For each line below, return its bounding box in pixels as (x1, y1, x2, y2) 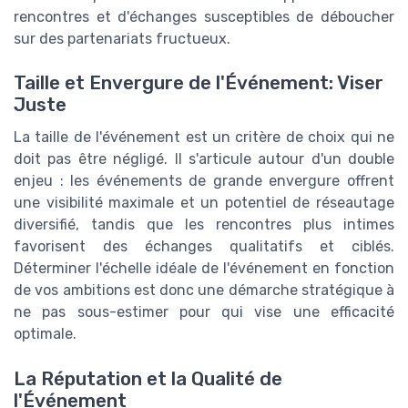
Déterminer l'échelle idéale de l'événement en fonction (14, 260, 394, 278)
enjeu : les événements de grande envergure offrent (14, 172, 394, 190)
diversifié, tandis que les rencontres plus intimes (14, 216, 394, 234)
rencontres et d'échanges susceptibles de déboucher (14, 8, 394, 26)
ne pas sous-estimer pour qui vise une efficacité (14, 303, 394, 321)
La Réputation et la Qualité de (14, 367, 282, 390)
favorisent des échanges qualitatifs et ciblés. (14, 238, 394, 256)
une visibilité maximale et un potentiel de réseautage (14, 194, 394, 212)
